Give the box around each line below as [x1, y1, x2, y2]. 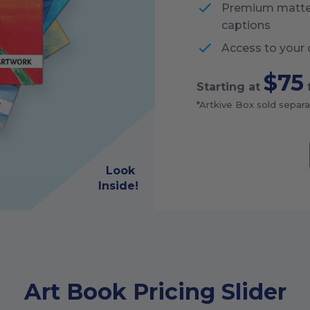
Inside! [98, 179, 138, 192]
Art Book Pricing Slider [24, 278, 286, 305]
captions [221, 19, 271, 32]
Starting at [197, 80, 264, 93]
